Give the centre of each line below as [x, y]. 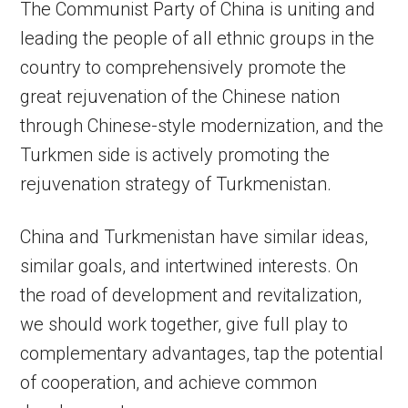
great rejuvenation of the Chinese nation [180, 97]
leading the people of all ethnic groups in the [198, 39]
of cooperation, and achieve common [169, 383]
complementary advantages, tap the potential [202, 354]
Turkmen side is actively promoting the [175, 155]
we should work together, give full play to [184, 325]
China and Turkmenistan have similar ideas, [194, 237]
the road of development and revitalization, [191, 296]
